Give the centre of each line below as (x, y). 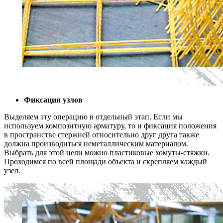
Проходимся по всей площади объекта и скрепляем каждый (106, 161)
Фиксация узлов (53, 100)
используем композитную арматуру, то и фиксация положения (110, 125)
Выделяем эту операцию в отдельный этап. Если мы (93, 116)
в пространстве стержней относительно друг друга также (102, 134)
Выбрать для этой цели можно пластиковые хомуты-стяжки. (107, 152)
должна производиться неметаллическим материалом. (96, 143)
